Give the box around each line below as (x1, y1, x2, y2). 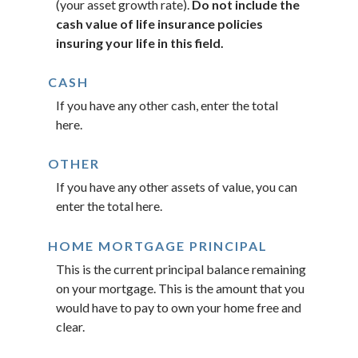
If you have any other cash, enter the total (56, 97, 278, 113)
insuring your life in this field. (56, 35, 224, 51)
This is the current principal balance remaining (56, 261, 306, 276)
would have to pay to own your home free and (56, 299, 301, 315)
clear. (56, 318, 85, 334)
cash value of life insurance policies (56, 16, 263, 32)
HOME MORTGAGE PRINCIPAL (48, 237, 268, 253)
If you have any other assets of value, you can (56, 179, 297, 195)
